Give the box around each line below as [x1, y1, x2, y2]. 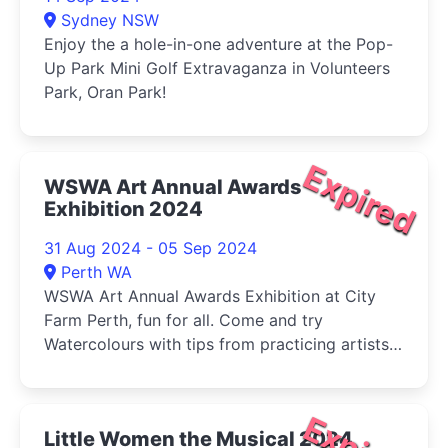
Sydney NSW [61, 9, 159, 30]
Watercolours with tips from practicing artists [44, 333, 389, 354]
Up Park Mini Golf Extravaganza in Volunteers [44, 57, 390, 78]
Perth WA [61, 261, 132, 282]
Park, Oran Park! [44, 81, 166, 102]
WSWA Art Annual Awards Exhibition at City [44, 285, 376, 306]
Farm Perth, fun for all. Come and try [44, 309, 323, 330]
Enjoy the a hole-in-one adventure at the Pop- [44, 33, 393, 54]
